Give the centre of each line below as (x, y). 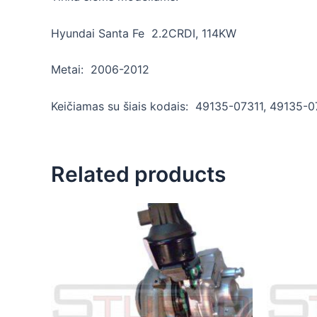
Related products (138, 174)
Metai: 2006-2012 (100, 70)
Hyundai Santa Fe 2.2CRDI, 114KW (144, 33)
